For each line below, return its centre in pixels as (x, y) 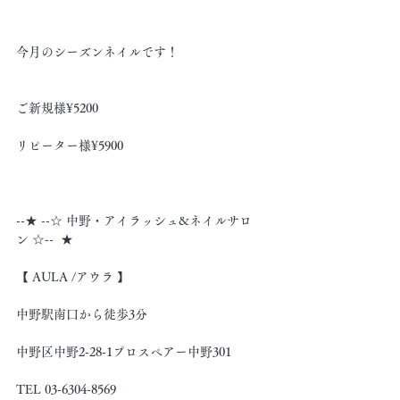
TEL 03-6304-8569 (66, 389)
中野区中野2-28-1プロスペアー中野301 (124, 352)
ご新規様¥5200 (57, 108)
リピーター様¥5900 (70, 146)
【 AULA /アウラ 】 (73, 277)
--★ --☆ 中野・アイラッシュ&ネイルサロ (134, 221)
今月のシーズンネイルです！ (97, 52)
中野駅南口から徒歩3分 (82, 314)
